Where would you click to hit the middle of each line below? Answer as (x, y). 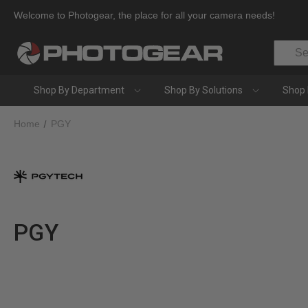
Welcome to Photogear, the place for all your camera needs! (144, 15)
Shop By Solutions (204, 90)
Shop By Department (80, 90)
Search (289, 47)
